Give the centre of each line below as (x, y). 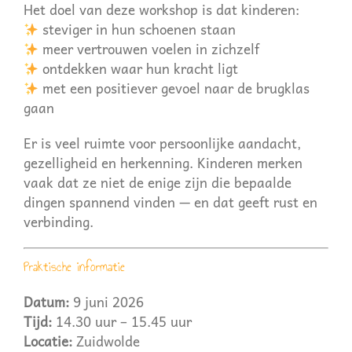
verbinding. (58, 222)
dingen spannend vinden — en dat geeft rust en (170, 202)
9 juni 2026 (106, 302)
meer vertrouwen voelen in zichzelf (149, 49)
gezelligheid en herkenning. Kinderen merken (163, 163)
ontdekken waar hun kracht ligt (139, 68)
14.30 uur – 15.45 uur (121, 322)
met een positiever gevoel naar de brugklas (174, 88)
